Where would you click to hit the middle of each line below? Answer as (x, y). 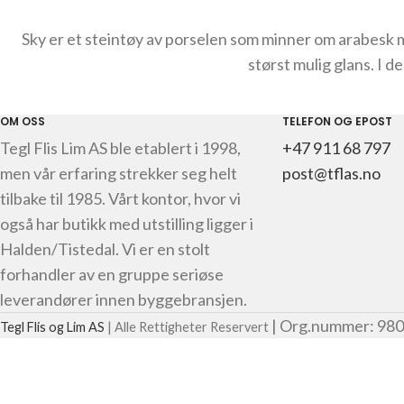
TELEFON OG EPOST (337, 121)
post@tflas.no (331, 173)
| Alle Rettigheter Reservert (187, 327)
